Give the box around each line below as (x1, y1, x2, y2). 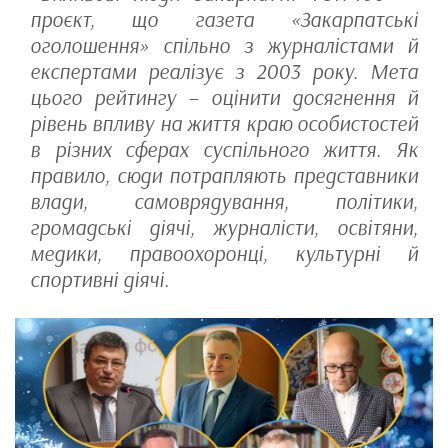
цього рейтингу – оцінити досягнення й (30, 85, 418, 111)
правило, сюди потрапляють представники (30, 163, 418, 189)
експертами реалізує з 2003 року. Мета (30, 59, 418, 85)
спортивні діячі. (30, 267, 169, 293)
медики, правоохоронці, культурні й (30, 241, 418, 267)
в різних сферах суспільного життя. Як (30, 137, 418, 163)
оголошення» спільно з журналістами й (30, 33, 418, 59)
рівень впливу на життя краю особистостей (30, 111, 418, 137)
